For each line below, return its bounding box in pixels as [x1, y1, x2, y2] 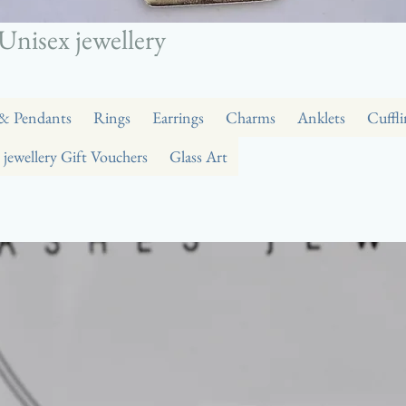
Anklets [297, 107, 345, 128]
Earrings [152, 107, 204, 128]
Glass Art [169, 146, 227, 167]
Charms [226, 107, 275, 128]
